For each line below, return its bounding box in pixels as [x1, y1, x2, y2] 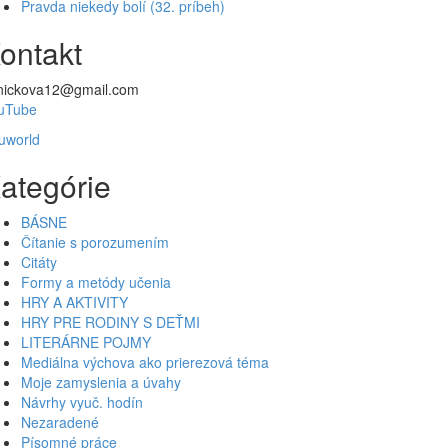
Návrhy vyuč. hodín [21, 391, 143, 412]
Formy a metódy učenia [21, 271, 171, 292]
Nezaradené [21, 411, 99, 432]
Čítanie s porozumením [21, 231, 169, 252]
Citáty [21, 251, 57, 272]
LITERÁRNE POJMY [21, 331, 151, 352]
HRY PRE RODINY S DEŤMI [21, 311, 200, 332]
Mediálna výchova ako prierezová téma [21, 351, 269, 372]
